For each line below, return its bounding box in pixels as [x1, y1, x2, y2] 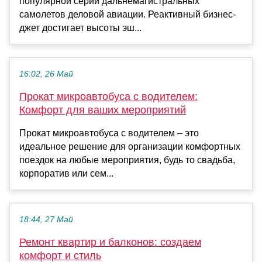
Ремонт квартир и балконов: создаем [19, 236, 201, 249]
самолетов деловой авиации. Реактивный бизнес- [19, 9, 236, 20]
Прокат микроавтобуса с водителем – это [19, 128, 199, 139]
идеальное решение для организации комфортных [19, 142, 240, 152]
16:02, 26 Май [19, 70, 73, 79]
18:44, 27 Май [19, 215, 73, 225]
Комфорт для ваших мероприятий [19, 104, 186, 116]
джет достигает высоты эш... [19, 23, 142, 33]
